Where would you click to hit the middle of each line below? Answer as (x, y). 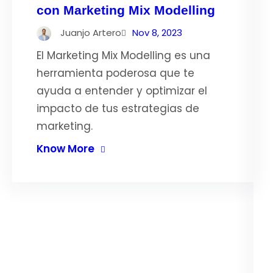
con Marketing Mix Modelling (126, 10)
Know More (66, 149)
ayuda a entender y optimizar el (122, 91)
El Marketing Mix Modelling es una (123, 55)
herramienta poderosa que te (115, 73)
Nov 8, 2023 (157, 33)
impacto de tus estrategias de (118, 108)
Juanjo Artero (91, 33)
